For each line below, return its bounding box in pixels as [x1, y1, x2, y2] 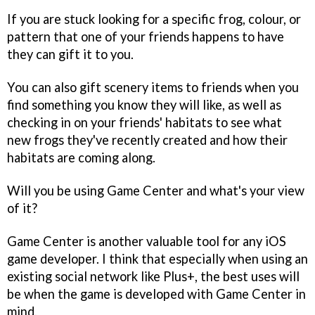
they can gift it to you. [7, 46, 134, 62]
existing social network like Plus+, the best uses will [7, 268, 300, 284]
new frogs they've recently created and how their [7, 131, 288, 148]
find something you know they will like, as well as [7, 96, 281, 112]
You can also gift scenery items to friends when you [7, 79, 299, 95]
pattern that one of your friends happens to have [7, 29, 284, 44]
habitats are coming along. [7, 149, 155, 165]
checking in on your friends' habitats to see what [7, 114, 282, 130]
